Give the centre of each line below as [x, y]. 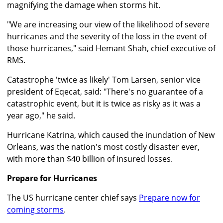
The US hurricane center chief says [73, 198]
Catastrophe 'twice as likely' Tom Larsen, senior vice [104, 80]
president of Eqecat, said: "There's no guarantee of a [105, 92]
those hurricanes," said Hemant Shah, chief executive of [111, 49]
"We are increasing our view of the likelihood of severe [108, 25]
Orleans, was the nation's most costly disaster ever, [103, 147]
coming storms [35, 210]
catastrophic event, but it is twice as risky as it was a [104, 104]
